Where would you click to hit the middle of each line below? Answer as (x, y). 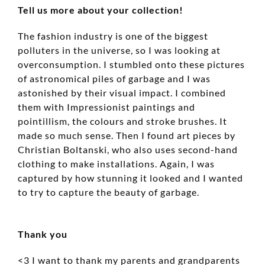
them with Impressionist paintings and (106, 107)
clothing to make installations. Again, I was (116, 164)
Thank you (43, 234)
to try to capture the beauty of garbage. (109, 192)
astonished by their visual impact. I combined (122, 93)
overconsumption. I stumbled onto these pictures (131, 64)
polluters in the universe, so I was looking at (119, 50)
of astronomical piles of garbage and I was (114, 79)
